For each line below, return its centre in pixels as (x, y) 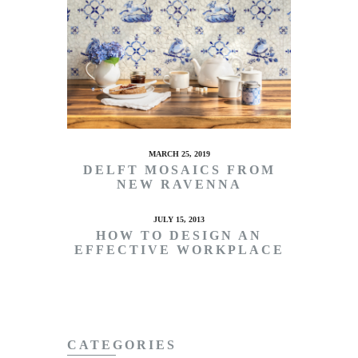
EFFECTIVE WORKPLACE (179, 250)
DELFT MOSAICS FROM (179, 170)
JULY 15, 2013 (179, 219)
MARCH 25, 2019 (179, 154)
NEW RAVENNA (179, 185)
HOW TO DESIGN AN (179, 236)
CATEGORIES (122, 345)
